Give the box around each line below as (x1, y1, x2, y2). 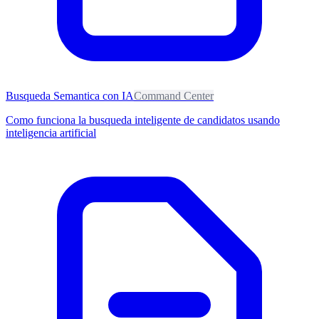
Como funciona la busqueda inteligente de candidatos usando (6, 113, 280, 126)
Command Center (134, 89, 214, 102)
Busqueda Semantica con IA (6, 89, 134, 102)
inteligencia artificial (6, 126, 96, 139)
